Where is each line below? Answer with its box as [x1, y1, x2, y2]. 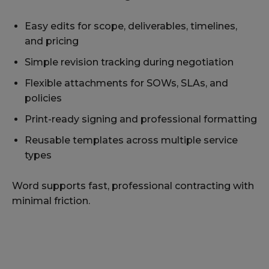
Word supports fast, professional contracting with [12, 180, 254, 192]
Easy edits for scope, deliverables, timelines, [25, 20, 237, 32]
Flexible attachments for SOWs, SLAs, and [25, 77, 228, 89]
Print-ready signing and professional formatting [25, 113, 257, 125]
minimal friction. [12, 195, 90, 207]
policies [25, 92, 62, 104]
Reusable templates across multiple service [25, 134, 238, 147]
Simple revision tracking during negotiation [25, 56, 234, 68]
